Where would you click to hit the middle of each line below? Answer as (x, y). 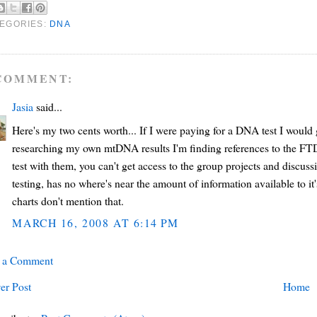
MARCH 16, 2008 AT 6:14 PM (96, 222)
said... (48, 106)
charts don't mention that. (68, 200)
